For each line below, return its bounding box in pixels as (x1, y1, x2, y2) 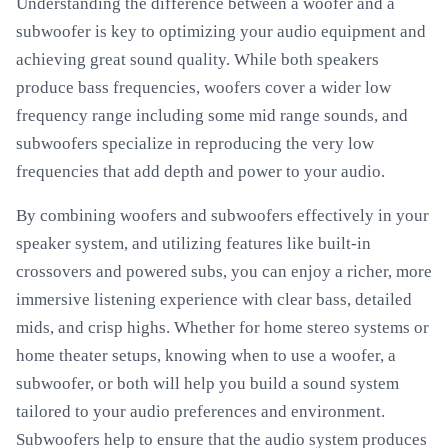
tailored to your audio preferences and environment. (16, 402, 385, 421)
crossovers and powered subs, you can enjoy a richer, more (16, 262, 432, 281)
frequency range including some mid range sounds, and (16, 106, 408, 125)
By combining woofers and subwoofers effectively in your (16, 206, 429, 225)
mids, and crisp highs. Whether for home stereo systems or (16, 318, 429, 337)
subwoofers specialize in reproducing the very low (16, 134, 374, 153)
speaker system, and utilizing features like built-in (16, 234, 371, 253)
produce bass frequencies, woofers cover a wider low (16, 78, 391, 97)
